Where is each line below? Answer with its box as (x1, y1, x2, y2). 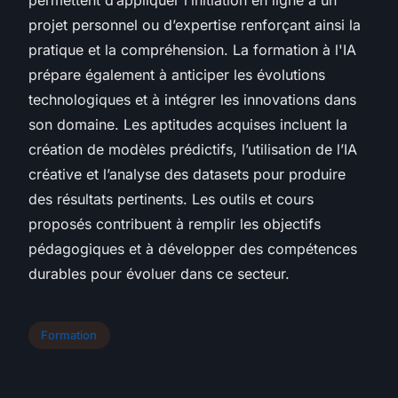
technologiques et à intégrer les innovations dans (28, 90, 356, 108)
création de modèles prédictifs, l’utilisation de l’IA (28, 139, 357, 158)
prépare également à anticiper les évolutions (28, 65, 325, 84)
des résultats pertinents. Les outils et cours (28, 189, 314, 208)
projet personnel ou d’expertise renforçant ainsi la (28, 15, 361, 34)
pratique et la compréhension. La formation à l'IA (28, 40, 356, 59)
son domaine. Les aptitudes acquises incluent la (28, 115, 347, 133)
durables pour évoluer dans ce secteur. (28, 264, 294, 283)
